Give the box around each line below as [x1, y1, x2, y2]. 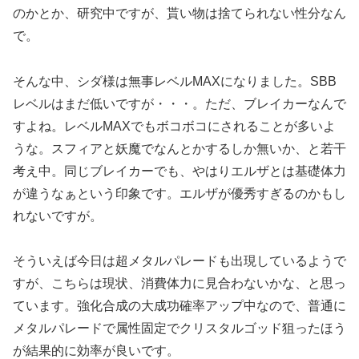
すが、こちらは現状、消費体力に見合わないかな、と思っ [13, 276, 346, 291]
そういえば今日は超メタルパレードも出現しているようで [13, 254, 346, 268]
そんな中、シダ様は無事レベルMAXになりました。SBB [13, 74, 337, 88]
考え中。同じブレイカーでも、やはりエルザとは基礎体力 [13, 163, 346, 178]
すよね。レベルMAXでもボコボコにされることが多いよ [13, 119, 336, 133]
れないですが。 [13, 208, 103, 223]
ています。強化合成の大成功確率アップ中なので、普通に [13, 299, 346, 313]
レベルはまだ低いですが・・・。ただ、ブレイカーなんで [13, 96, 346, 111]
